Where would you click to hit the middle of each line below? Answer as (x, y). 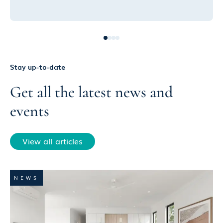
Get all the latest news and (91, 92)
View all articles (53, 141)
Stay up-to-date (38, 67)
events (30, 111)
